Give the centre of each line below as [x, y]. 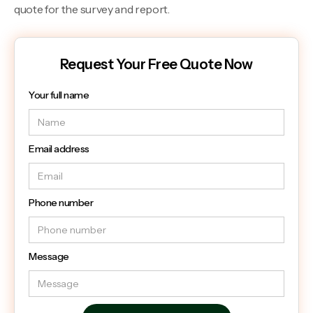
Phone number [61, 202]
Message [49, 256]
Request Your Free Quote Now [156, 64]
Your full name [59, 95]
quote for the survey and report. [92, 9]
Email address [59, 148]
